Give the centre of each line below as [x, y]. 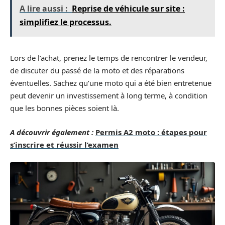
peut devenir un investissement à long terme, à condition [109, 95]
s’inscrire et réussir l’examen [64, 144]
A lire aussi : [44, 9]
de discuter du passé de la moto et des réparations [97, 70]
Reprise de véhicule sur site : [128, 9]
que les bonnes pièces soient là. [65, 108]
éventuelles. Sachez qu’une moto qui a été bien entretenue [111, 83]
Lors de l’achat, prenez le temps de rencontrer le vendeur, [109, 58]
